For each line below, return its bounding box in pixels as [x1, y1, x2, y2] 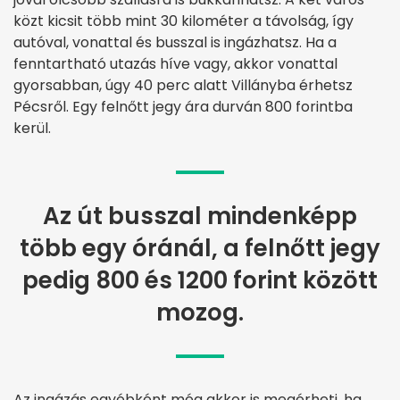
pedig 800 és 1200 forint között [22, 263, 378, 296]
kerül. [13, 117, 51, 138]
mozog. [156, 296, 244, 329]
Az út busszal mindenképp [43, 199, 357, 232]
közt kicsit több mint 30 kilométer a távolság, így [13, 10, 354, 31]
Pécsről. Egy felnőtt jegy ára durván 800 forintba [13, 96, 353, 117]
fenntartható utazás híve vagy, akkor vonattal [13, 53, 337, 74]
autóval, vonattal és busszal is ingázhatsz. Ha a [13, 31, 337, 53]
